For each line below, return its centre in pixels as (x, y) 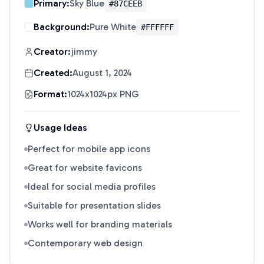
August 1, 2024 (102, 73)
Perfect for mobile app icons (89, 149)
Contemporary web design (85, 243)
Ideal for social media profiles (92, 187)
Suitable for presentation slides (94, 205)
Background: (62, 27)
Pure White (113, 27)
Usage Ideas (60, 128)
